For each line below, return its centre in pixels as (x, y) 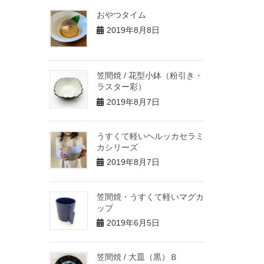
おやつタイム (121, 15)
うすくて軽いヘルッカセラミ (150, 136)
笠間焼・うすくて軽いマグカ (150, 197)
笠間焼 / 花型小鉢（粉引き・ (149, 75)
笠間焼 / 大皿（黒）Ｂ (137, 257)
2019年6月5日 (133, 223)
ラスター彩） (121, 86)
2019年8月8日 (133, 30)
